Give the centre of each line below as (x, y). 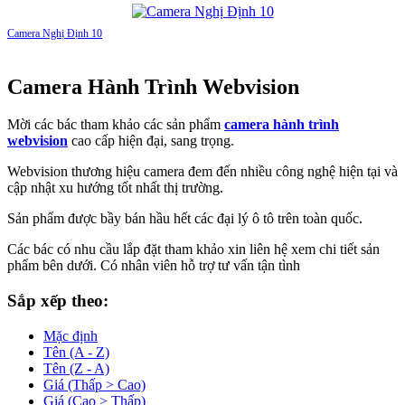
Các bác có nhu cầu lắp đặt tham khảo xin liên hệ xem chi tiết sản (193, 250)
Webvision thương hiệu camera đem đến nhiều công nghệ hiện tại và (202, 172)
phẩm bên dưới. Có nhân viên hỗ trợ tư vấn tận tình (154, 266)
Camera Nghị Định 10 (55, 33)
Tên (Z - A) (76, 368)
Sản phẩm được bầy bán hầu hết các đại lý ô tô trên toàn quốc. (185, 219)
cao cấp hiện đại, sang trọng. (151, 141)
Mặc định (71, 335)
